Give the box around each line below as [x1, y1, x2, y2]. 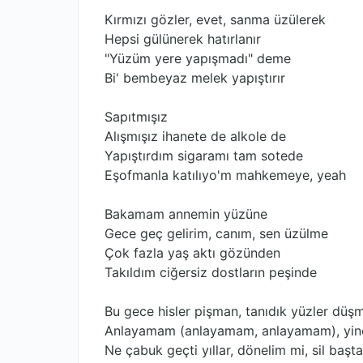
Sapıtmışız [105, 109, 168, 125]
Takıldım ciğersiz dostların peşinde [105, 264, 317, 280]
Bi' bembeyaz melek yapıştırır [105, 70, 285, 86]
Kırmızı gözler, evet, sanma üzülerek [105, 11, 326, 28]
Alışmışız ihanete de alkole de [105, 128, 286, 144]
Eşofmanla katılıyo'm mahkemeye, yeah [105, 167, 346, 183]
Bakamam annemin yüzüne [105, 206, 267, 222]
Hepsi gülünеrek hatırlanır [105, 31, 261, 47]
